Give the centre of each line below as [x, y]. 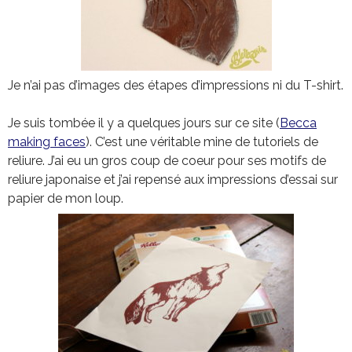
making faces [47, 142]
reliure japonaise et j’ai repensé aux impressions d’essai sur [173, 180]
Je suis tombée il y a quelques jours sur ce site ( [144, 123]
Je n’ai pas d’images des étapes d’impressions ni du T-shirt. [176, 86]
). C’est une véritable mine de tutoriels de [202, 142]
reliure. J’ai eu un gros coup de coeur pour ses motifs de [167, 161]
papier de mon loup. [66, 199]
